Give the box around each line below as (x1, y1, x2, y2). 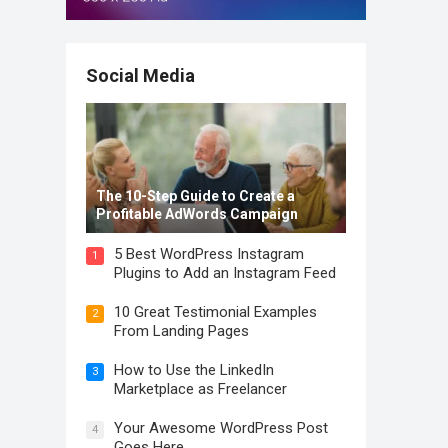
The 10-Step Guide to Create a (96, 188, 295, 204)
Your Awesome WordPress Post (114, 419, 328, 437)
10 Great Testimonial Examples (114, 303, 317, 321)
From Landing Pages (114, 322, 249, 340)
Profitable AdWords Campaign (96, 206, 298, 222)
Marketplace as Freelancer (114, 380, 287, 398)
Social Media (86, 65, 195, 86)
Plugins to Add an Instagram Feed (114, 264, 336, 282)
